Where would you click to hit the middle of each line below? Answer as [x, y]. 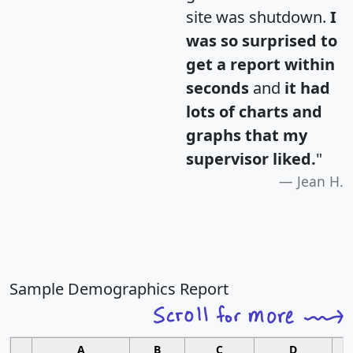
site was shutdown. [258, 17]
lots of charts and [254, 112]
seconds [217, 88]
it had [307, 88]
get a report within [260, 65]
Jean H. [320, 182]
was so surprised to [262, 41]
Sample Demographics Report [119, 289]
